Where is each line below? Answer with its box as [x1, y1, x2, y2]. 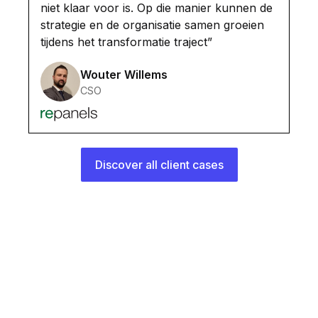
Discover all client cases [94, 158, 224, 172]
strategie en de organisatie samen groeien [40, 18, 264, 33]
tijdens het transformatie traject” [40, 35, 212, 50]
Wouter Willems [80, 67, 168, 82]
